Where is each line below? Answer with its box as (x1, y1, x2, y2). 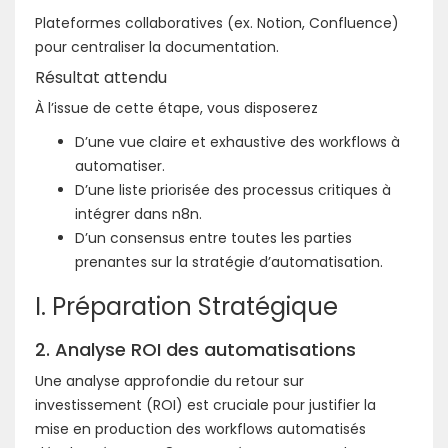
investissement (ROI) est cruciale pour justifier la (35, 394, 376, 415)
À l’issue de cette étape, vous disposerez (35, 97, 318, 118)
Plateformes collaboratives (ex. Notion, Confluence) (35, 12, 399, 33)
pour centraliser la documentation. (35, 36, 279, 57)
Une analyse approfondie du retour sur (35, 370, 304, 391)
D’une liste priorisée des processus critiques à (75, 179, 391, 200)
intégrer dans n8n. (75, 203, 202, 224)
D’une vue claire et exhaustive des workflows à (75, 131, 400, 152)
